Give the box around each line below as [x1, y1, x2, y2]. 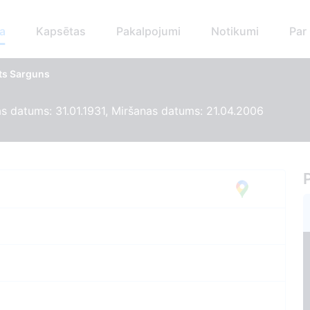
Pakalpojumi [116, 24, 181, 39]
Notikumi [210, 24, 259, 39]
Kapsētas [35, 24, 86, 39]
